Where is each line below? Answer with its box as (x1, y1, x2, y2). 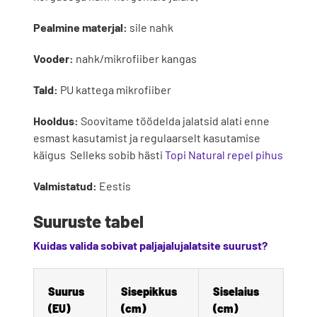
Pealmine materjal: (33, 20, 127, 34)
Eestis (98, 178, 131, 192)
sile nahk (127, 20, 173, 34)
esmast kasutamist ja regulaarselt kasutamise (33, 130, 260, 144)
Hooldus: (33, 113, 79, 127)
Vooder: (33, 51, 74, 65)
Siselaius (212, 284, 261, 299)
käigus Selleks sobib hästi (33, 147, 165, 161)
